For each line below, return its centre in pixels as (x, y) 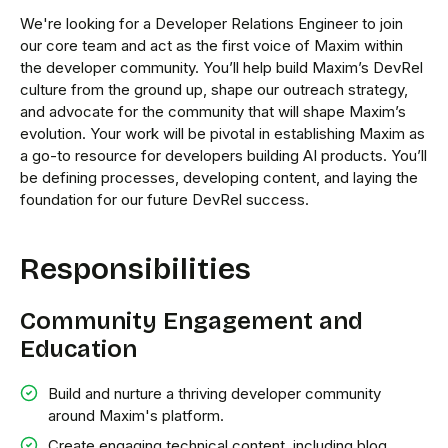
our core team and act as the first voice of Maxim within (211, 45)
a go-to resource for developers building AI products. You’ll (223, 155)
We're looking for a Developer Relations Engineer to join (211, 23)
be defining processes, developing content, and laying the (219, 177)
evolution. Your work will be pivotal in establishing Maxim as (222, 133)
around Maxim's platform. (136, 415)
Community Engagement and (191, 321)
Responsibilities (135, 269)
